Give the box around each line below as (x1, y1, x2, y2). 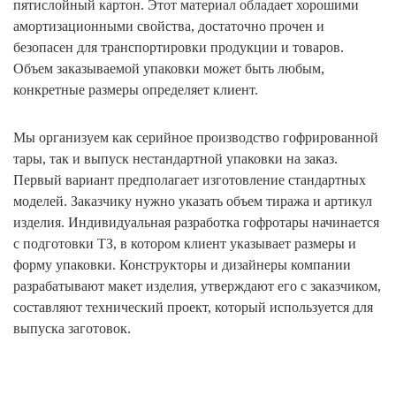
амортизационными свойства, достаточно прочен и (13, 18, 324, 34)
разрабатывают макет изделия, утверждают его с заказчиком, (13, 278, 381, 293)
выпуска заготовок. (13, 320, 131, 336)
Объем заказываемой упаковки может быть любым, (13, 60, 324, 76)
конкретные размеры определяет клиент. (13, 81, 258, 97)
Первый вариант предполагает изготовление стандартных (13, 171, 366, 187)
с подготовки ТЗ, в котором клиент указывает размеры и (13, 235, 356, 251)
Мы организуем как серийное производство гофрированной (13, 129, 378, 145)
